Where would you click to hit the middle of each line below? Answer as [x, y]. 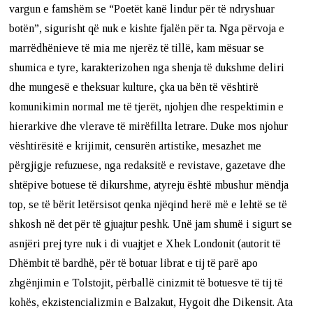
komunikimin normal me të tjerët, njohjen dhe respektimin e [147, 106]
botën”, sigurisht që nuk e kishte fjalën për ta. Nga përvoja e [147, 28]
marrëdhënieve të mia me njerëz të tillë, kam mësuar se [137, 48]
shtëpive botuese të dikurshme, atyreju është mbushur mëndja [149, 184]
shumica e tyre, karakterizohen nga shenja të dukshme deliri [147, 67]
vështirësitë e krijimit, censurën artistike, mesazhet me [136, 145]
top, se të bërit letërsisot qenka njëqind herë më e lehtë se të [148, 204]
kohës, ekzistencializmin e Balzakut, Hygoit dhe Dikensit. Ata [151, 302]
